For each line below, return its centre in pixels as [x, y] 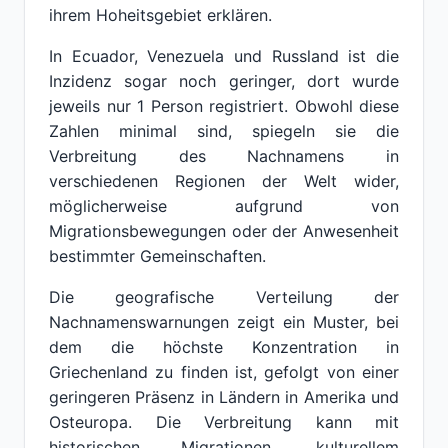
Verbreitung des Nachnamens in [224, 156]
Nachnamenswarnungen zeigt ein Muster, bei [224, 322]
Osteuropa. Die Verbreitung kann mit [224, 422]
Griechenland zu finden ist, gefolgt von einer [224, 372]
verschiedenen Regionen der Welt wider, [224, 181]
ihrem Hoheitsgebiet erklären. [160, 15]
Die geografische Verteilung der [224, 297]
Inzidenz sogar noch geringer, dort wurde [224, 81]
